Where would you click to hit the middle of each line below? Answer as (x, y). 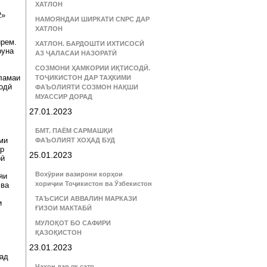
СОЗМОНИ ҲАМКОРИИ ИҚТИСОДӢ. (93, 68)
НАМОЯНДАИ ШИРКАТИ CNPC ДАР (92, 19)
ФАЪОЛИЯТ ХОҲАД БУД (75, 140)
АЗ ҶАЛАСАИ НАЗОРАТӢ (76, 53)
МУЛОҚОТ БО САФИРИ (73, 223)
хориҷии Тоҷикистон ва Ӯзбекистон (94, 184)
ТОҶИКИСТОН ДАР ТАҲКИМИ (83, 77)
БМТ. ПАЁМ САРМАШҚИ (74, 131)
